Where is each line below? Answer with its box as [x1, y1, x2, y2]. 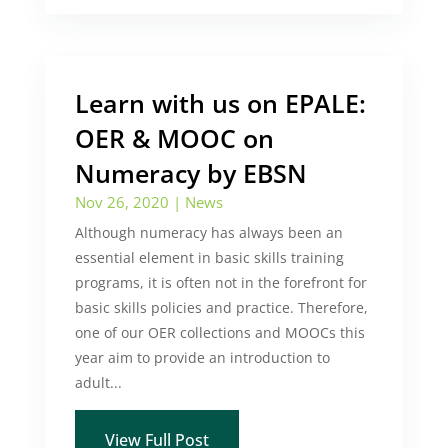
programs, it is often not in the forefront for [74, 273, 367, 292]
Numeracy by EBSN [74, 156, 307, 190]
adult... [74, 373, 122, 392]
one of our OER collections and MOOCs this [74, 323, 365, 342]
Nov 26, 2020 [74, 192, 169, 212]
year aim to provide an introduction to [74, 348, 330, 367]
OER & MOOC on [74, 121, 274, 155]
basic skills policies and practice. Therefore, [74, 298, 368, 317]
